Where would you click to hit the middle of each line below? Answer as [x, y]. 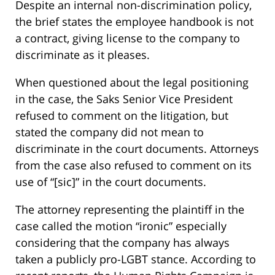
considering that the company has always [122, 243]
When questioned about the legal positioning [132, 83]
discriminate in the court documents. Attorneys [137, 149]
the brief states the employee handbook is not [134, 22]
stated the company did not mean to [110, 132]
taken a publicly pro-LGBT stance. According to [136, 259]
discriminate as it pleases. [83, 55]
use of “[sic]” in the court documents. [111, 182]
